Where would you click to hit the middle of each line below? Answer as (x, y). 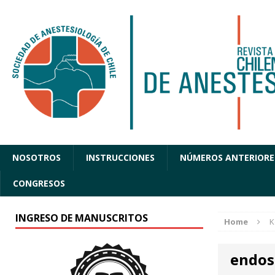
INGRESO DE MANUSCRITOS (82, 218)
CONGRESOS (39, 184)
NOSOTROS (37, 158)
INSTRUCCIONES (120, 158)
